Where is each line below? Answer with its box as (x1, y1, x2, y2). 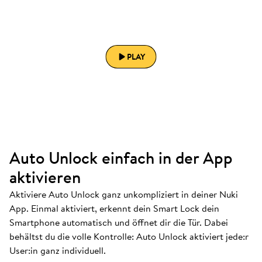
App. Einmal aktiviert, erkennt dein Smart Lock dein (9, 201, 219, 215)
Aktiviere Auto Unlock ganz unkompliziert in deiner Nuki (9, 187, 238, 201)
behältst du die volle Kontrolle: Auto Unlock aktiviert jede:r (9, 229, 249, 243)
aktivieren (9, 166, 81, 189)
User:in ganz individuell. (9, 243, 106, 257)
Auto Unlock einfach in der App (9, 146, 233, 170)
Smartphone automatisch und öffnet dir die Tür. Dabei (9, 215, 228, 229)
